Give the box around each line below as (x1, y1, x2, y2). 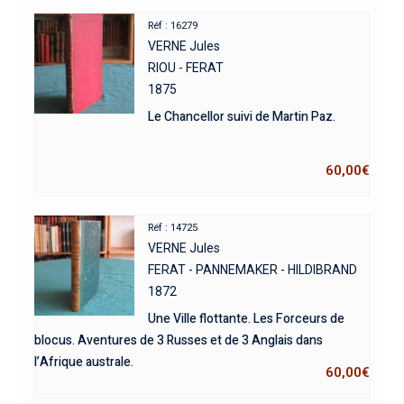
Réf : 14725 (148, 221, 198, 234)
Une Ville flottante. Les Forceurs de (148, 308, 345, 328)
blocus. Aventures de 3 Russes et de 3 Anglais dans (33, 330, 323, 350)
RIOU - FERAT (148, 60, 225, 75)
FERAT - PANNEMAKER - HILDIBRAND (148, 262, 358, 277)
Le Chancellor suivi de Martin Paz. (148, 106, 336, 126)
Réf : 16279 (148, 19, 198, 32)
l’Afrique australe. (33, 352, 133, 372)
